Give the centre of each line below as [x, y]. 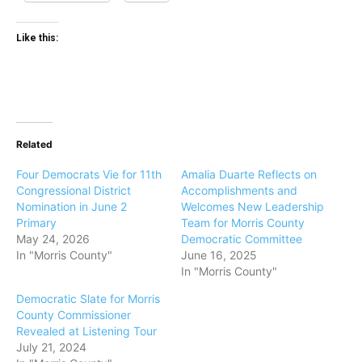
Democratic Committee [242, 238]
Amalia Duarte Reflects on [249, 174]
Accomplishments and [239, 190]
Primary [36, 222]
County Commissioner [74, 314]
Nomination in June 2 [72, 206]
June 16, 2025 [219, 255]
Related [34, 144]
